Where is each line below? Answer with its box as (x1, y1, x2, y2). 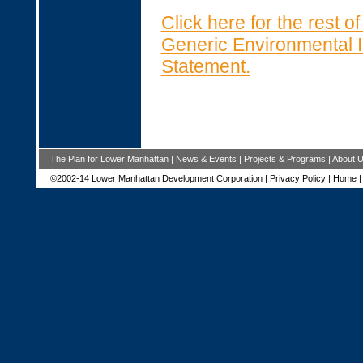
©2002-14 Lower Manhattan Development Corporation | (49, 173, 270, 183)
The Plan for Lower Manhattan (49, 154, 169, 164)
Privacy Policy (269, 173, 326, 183)
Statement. (160, 56, 250, 77)
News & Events (175, 154, 237, 164)
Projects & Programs (243, 154, 326, 164)
